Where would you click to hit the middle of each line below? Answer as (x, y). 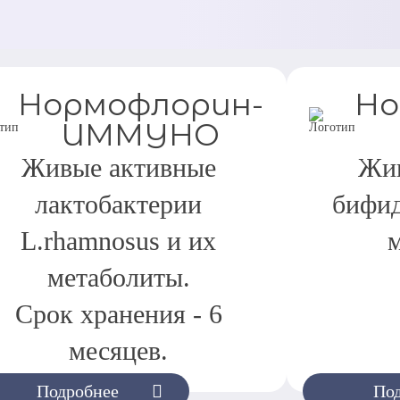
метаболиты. (118, 278)
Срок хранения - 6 (118, 314)
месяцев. (118, 351)
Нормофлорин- (140, 104)
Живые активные (118, 168)
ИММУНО (141, 135)
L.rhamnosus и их (118, 241)
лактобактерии (118, 204)
